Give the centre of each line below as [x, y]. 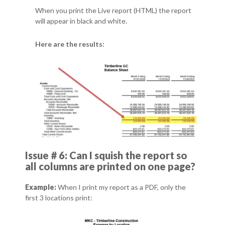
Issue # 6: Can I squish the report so [106, 155]
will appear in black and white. [81, 21]
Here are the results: [70, 44]
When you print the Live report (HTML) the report [114, 10]
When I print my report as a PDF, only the [122, 187]
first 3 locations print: [59, 197]
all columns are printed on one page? [110, 166]
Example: [41, 187]
